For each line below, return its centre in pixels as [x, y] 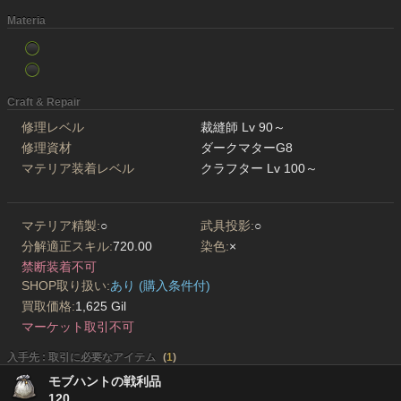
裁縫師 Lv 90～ [243, 128]
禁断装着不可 [59, 267]
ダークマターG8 [247, 148]
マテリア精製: [61, 226]
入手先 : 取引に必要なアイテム [81, 358]
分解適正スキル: [67, 247]
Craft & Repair [44, 102]
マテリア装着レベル [78, 169]
